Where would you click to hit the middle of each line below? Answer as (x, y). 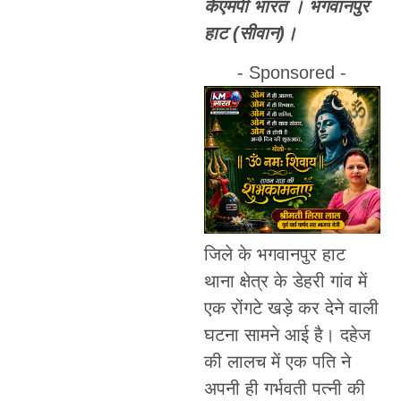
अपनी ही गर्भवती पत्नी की (284, 388)
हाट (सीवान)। (250, 33)
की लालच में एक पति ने (277, 361)
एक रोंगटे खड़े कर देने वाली (291, 307)
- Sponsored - (292, 73)
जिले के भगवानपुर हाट (274, 254)
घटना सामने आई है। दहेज (287, 334)
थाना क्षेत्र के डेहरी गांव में (285, 281)
